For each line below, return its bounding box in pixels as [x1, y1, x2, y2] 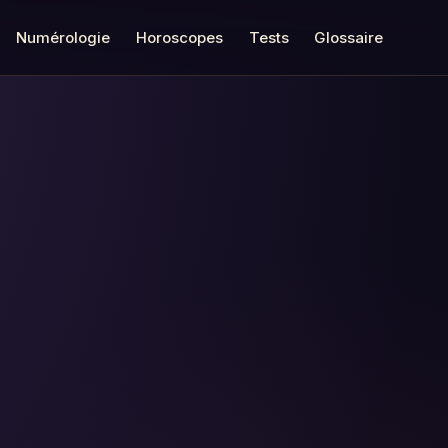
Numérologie [16, 27, 111, 47]
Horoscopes [136, 27, 224, 47]
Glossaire [314, 27, 384, 47]
